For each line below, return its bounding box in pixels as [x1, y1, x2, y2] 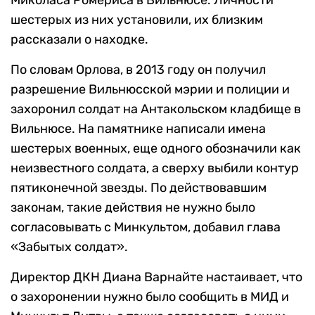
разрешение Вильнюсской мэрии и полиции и [11, 82, 290, 98]
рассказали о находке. [11, 32, 148, 48]
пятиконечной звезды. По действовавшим [11, 180, 266, 196]
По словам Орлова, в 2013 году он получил [11, 62, 266, 78]
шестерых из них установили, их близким [11, 12, 263, 28]
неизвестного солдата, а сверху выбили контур [11, 160, 299, 176]
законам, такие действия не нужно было [11, 200, 255, 216]
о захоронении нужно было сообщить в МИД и [11, 289, 289, 305]
